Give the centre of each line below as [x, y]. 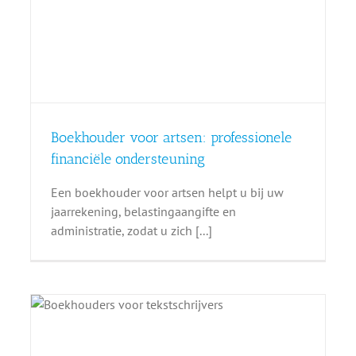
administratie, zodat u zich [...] [131, 230]
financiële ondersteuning [128, 159]
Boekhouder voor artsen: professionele [171, 137]
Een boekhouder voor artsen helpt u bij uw [167, 192]
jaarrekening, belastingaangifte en [143, 211]
